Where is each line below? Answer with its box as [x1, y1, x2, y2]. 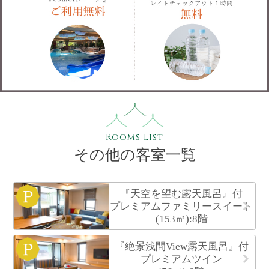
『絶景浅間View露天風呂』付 [114, 240, 249, 252]
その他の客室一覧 [73, 146, 196, 163]
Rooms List [106, 131, 163, 143]
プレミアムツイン [141, 253, 223, 265]
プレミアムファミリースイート [110, 200, 253, 212]
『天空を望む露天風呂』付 [120, 187, 243, 199]
